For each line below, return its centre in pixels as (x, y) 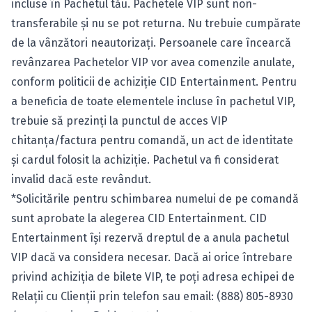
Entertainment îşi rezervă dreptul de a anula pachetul (150, 238)
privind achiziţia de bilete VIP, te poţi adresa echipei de (153, 277)
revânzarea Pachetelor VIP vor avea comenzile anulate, (153, 62)
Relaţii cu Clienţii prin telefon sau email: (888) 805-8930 (152, 296)
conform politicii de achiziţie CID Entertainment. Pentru (154, 82)
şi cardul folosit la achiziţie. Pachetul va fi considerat (145, 160)
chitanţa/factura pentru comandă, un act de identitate (152, 140)
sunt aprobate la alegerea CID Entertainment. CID (139, 218)
